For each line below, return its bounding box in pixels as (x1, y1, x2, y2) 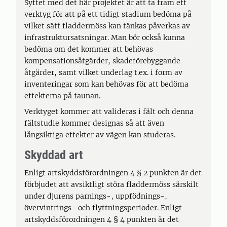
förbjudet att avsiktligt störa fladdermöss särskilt (24, 180, 199, 189)
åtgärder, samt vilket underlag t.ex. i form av (24, 68, 182, 77)
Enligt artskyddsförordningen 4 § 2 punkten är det (24, 168, 202, 177)
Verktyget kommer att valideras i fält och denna (24, 107, 194, 116)
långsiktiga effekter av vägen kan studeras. (24, 130, 175, 139)
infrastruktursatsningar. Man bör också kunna (24, 33, 185, 42)
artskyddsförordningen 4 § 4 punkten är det (24, 215, 179, 224)
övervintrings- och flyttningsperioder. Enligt (24, 203, 182, 212)
